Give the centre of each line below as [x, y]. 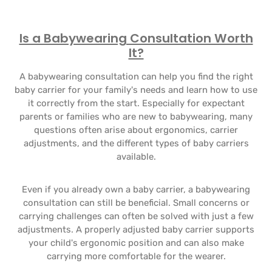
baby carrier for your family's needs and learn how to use [136, 90]
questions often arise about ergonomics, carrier [136, 130]
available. [136, 157]
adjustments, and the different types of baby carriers [136, 143]
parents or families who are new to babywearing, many [136, 117]
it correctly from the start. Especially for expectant [136, 103]
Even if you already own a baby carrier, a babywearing [136, 189]
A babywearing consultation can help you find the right [136, 76]
